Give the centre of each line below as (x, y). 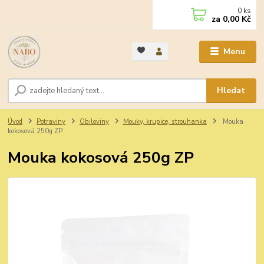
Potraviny (51, 122)
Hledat (231, 91)
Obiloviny (94, 122)
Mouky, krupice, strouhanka (165, 122)
